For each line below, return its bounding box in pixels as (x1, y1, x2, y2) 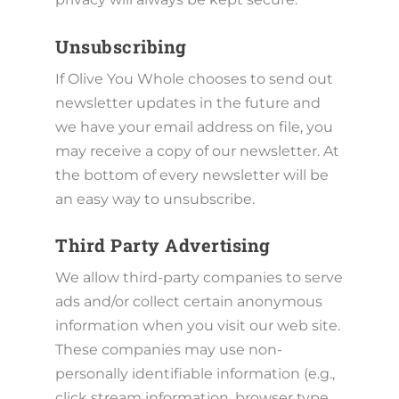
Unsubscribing (55, 34, 187, 58)
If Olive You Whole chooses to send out (55, 69, 334, 87)
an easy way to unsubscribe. (55, 190, 256, 208)
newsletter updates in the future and (55, 94, 322, 111)
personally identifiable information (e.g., (55, 365, 336, 383)
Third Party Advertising (55, 233, 271, 257)
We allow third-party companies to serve (55, 269, 344, 287)
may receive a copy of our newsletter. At (55, 142, 340, 159)
